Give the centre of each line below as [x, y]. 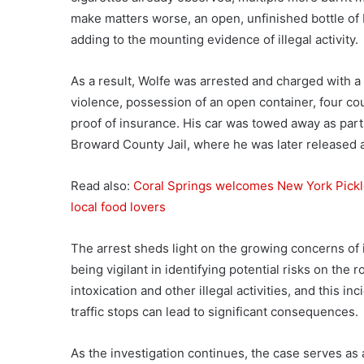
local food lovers [118, 207]
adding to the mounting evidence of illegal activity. [214, 39]
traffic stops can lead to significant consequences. [214, 312]
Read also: [102, 186]
